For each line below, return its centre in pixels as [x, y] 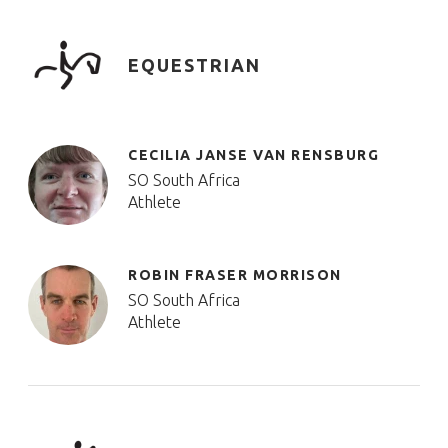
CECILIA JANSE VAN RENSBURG [253, 155]
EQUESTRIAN [194, 65]
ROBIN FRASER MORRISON [235, 275]
